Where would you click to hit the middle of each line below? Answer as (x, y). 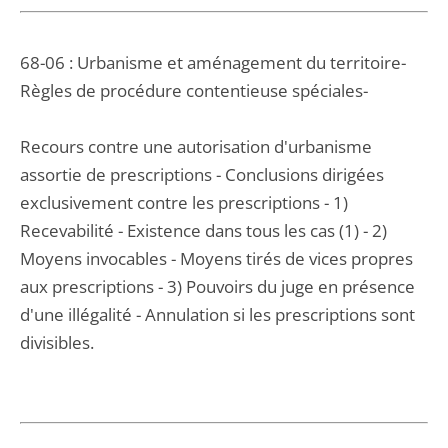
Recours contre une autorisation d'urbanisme (196, 146)
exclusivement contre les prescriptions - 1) (184, 202)
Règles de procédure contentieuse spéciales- (194, 90)
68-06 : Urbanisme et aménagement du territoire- (213, 62)
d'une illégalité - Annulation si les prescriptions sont (217, 314)
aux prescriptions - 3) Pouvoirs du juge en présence (217, 286)
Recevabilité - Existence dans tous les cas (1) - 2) (203, 230)
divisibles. (57, 342)
